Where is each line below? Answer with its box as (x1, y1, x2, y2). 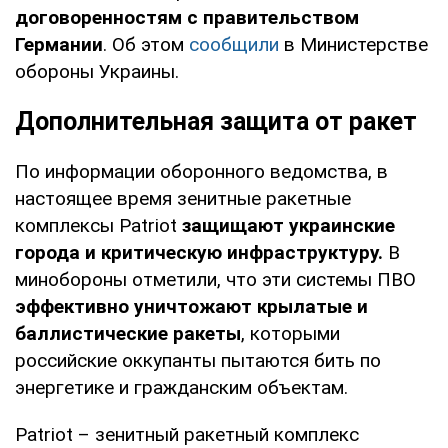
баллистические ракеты (15, 321, 241, 345)
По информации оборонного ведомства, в (15, 159, 388, 183)
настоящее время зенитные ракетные (15, 186, 351, 210)
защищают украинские (182, 213, 395, 237)
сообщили (189, 32, 284, 56)
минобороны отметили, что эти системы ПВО (15, 267, 416, 291)
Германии (15, 32, 103, 56)
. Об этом (103, 32, 189, 56)
